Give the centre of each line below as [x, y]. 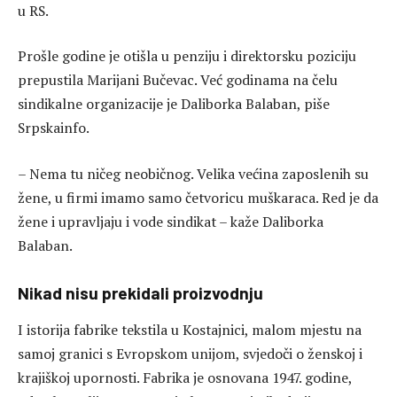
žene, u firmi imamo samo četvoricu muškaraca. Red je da [198, 197]
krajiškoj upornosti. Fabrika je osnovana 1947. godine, [185, 378]
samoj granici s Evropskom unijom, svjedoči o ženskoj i [190, 354]
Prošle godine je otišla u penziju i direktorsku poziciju [187, 56]
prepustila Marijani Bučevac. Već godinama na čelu [178, 80]
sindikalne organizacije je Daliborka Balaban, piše [174, 104]
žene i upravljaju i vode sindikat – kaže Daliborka [171, 221]
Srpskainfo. [54, 128]
